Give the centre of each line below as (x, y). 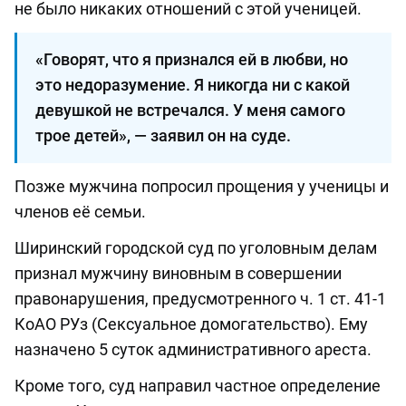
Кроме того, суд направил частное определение (198, 386)
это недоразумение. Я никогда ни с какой (193, 85)
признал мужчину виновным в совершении (178, 273)
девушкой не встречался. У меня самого (190, 110)
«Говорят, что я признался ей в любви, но (192, 59)
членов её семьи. (80, 212)
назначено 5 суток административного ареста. (193, 349)
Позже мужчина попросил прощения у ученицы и (202, 186)
